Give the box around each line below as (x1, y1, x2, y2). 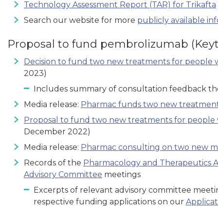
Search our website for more (24, 15, 137, 25)
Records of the (24, 158, 83, 167)
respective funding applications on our (34, 197, 186, 206)
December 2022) (24, 127, 91, 136)
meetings (102, 169, 141, 179)
